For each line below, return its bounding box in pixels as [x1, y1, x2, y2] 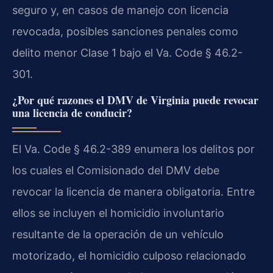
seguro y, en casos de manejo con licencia [12, 4, 229, 17]
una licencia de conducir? [12, 104, 132, 121]
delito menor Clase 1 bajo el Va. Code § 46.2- [12, 46, 243, 60]
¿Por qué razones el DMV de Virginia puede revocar [12, 91, 258, 108]
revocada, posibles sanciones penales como [12, 25, 238, 38]
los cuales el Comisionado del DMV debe [12, 163, 219, 177]
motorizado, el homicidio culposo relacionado [12, 249, 246, 262]
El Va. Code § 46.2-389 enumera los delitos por [12, 142, 255, 155]
